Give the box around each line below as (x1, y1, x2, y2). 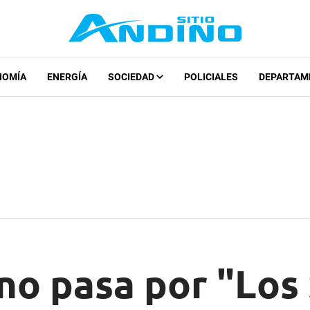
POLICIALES (183, 71, 238, 83)
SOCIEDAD (107, 71, 156, 83)
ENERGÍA (46, 71, 87, 83)
